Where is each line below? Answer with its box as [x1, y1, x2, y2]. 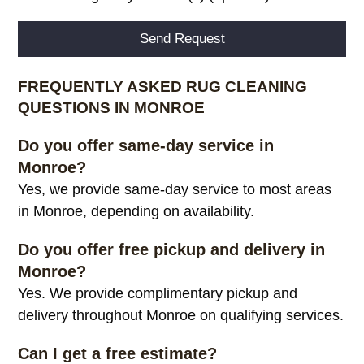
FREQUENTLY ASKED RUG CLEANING [18, 78, 308, 96]
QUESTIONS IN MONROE [18, 99, 206, 117]
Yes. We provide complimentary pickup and [18, 285, 298, 302]
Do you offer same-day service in [18, 136, 275, 155]
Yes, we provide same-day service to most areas [18, 181, 332, 198]
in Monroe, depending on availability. [18, 203, 255, 220]
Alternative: [18, 59, 84, 74]
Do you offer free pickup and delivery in [18, 240, 326, 259]
